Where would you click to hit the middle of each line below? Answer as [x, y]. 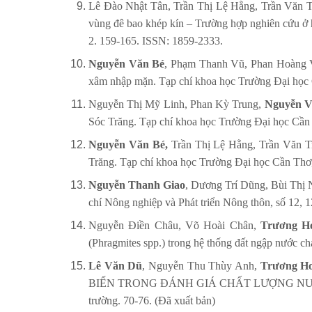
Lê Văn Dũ [116, 266]
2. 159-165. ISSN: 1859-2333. [156, 41]
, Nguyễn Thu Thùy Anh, [201, 266]
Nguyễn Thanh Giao [137, 185]
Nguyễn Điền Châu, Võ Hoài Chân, [174, 226]
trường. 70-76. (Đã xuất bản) [152, 301]
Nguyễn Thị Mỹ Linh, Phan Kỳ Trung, [177, 104]
